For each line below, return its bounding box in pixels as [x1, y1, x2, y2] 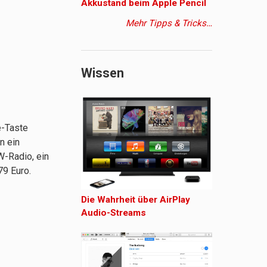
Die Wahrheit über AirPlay [81, 194, 190, 205]
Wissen [81, 65, 124, 80]
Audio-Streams [81, 207, 146, 218]
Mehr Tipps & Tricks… [126, 17, 212, 29]
